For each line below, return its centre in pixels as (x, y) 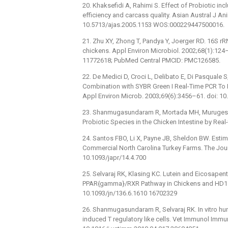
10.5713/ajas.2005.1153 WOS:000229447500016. (153, 24)
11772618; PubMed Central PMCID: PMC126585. (151, 60)
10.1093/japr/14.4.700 (114, 157)
